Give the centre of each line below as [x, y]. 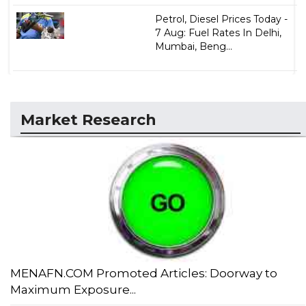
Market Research [88, 120]
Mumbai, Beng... [193, 46]
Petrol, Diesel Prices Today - [221, 19]
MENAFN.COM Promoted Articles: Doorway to [144, 274]
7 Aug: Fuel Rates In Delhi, [218, 32]
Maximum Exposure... [73, 290]
